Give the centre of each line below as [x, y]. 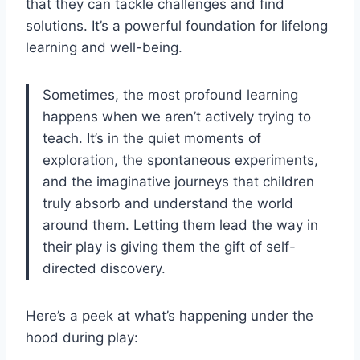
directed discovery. [104, 269]
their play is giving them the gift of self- [169, 247]
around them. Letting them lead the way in [180, 225]
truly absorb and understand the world [168, 204]
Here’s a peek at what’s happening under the [170, 316]
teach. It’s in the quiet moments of [152, 139]
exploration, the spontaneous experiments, [180, 160]
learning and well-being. [104, 48]
